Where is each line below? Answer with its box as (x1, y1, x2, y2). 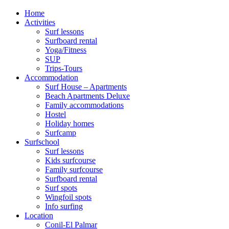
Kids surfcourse (45, 155, 96, 165)
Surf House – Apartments (45, 82, 127, 91)
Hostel (45, 109, 66, 119)
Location (25, 211, 53, 220)
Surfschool (25, 137, 59, 146)
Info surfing (45, 201, 83, 211)
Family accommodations (45, 100, 124, 109)
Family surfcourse (45, 165, 103, 174)
